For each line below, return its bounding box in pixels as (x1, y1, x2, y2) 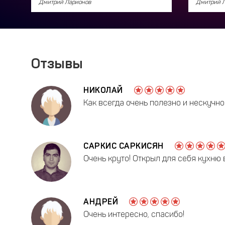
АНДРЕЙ (83, 196, 118, 206)
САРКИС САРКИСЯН (83, 141, 164, 151)
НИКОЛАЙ (83, 85, 123, 95)
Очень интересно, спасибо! (83, 209, 184, 219)
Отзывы (31, 55, 83, 72)
